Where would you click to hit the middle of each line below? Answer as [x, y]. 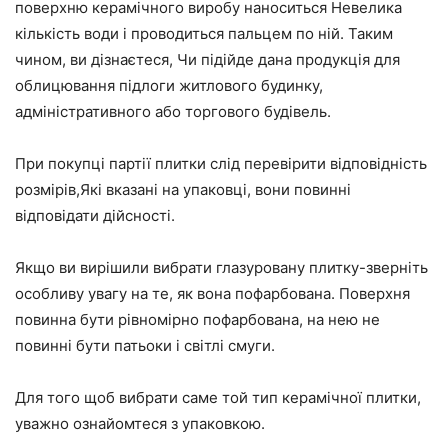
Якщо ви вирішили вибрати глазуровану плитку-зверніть [221, 267]
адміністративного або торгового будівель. [173, 111]
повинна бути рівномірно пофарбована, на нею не [197, 319]
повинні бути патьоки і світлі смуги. [145, 345]
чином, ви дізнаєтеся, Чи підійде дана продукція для [207, 59]
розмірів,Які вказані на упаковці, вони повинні [183, 189]
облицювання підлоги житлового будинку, [169, 85]
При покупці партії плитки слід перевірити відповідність [221, 163]
